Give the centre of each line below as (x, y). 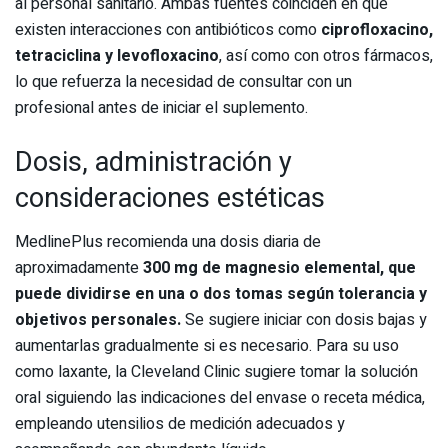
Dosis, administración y (153, 161)
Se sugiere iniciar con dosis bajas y (304, 320)
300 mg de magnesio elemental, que (279, 268)
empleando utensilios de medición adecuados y (180, 424)
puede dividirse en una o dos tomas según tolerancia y (221, 294)
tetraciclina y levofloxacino (117, 55)
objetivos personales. (98, 320)
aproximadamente (79, 268)
